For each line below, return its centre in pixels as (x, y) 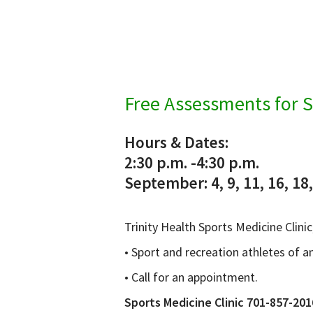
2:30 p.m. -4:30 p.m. (191, 163)
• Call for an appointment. (191, 277)
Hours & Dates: (176, 143)
